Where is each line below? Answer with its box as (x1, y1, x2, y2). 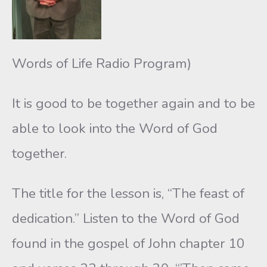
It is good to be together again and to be (12, 94, 255, 113)
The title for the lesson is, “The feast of (12, 184, 244, 203)
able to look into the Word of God (12, 119, 218, 138)
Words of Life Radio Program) (12, 54, 191, 73)
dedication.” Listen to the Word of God (12, 209, 240, 228)
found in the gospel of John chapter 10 (12, 234, 245, 253)
